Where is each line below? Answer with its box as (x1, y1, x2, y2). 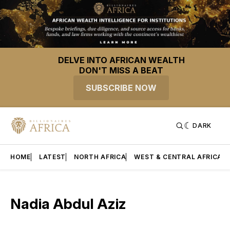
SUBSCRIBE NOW (86, 83, 157, 93)
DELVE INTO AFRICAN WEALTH (57, 55, 185, 66)
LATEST (39, 153, 66, 161)
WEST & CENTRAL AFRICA (134, 153, 223, 161)
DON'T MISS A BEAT (79, 65, 163, 76)
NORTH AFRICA (74, 153, 126, 161)
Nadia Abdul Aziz (10, 195, 126, 213)
